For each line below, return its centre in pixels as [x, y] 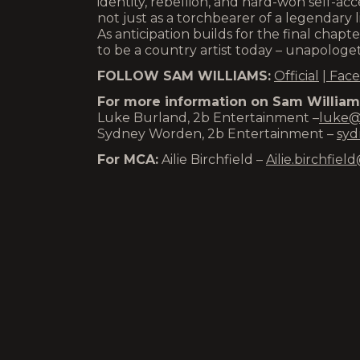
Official [297, 76]
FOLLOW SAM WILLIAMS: [184, 76]
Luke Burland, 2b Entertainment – [208, 118]
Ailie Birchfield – [212, 160]
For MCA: [128, 160]
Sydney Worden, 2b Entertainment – [217, 134]
